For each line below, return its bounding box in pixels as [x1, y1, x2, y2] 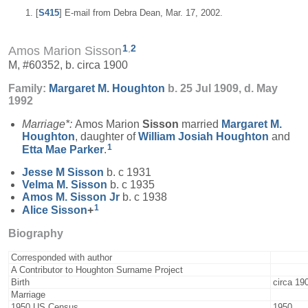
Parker [69, 143, 104, 155]
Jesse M [22, 166, 67, 179]
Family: [8, 82, 49, 94]
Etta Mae [22, 143, 69, 155]
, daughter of [75, 130, 138, 142]
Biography [8, 228, 63, 240]
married [179, 118, 221, 130]
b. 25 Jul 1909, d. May [165, 82, 278, 94]
